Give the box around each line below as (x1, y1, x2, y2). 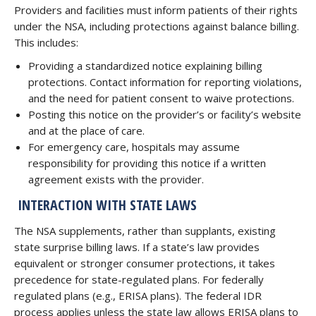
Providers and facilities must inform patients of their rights (14, 3, 298, 17)
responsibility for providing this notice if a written (28, 156, 266, 170)
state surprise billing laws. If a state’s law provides (14, 240, 260, 254)
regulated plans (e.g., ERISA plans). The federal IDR (14, 288, 262, 303)
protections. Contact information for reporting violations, (28, 75, 302, 89)
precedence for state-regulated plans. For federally (14, 272, 264, 286)
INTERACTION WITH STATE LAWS (14, 195, 197, 214)
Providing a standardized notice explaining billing (28, 59, 262, 73)
